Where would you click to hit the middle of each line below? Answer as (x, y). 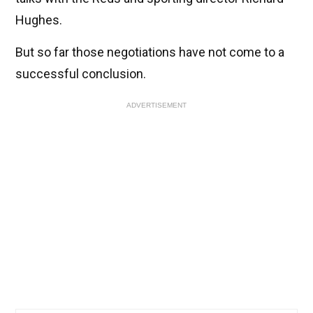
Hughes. (39, 20)
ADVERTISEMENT (156, 105)
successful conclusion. (81, 74)
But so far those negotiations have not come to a (150, 52)
